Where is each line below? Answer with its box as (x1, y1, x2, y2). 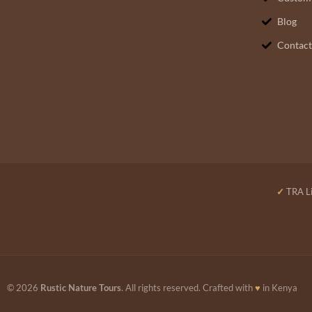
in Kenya (260, 281, 297, 293)
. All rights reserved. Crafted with (121, 281, 255, 293)
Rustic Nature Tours (40, 281, 121, 293)
